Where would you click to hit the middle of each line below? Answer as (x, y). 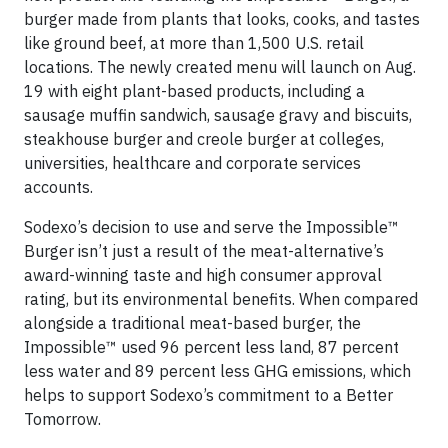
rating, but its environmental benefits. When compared (221, 298)
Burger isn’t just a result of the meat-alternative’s (204, 250)
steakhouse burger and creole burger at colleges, (204, 138)
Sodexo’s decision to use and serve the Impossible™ (211, 226)
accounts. (58, 186)
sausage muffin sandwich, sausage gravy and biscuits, (218, 114)
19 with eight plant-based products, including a (194, 90)
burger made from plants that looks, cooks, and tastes (222, 18)
